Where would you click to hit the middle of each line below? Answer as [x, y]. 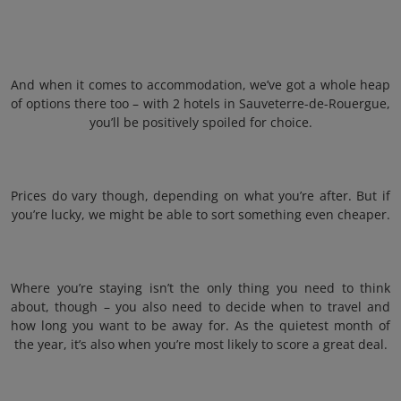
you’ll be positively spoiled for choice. [200, 122]
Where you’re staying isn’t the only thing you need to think [200, 288]
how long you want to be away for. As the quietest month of [200, 325]
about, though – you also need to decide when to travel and [200, 307]
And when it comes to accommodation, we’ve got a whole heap [200, 85]
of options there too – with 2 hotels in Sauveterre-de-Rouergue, [200, 103]
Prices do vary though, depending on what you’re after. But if [200, 196]
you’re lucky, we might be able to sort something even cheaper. [200, 214]
